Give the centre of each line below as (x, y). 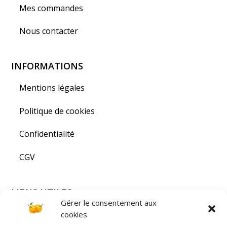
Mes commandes (51, 8)
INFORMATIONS (47, 66)
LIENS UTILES (42, 192)
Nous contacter (49, 31)
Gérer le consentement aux (109, 203)
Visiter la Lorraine (53, 214)
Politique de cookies (57, 111)
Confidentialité (47, 134)
